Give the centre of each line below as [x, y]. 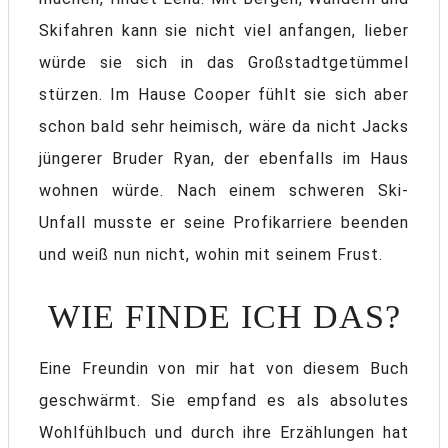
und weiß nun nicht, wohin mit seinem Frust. [211, 255]
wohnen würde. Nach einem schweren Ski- [224, 191]
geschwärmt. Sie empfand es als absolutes [224, 401]
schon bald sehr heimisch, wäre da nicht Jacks [224, 127]
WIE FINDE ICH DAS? [224, 317]
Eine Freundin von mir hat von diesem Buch [224, 369]
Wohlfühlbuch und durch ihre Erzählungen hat [224, 433]
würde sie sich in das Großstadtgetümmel [224, 63]
